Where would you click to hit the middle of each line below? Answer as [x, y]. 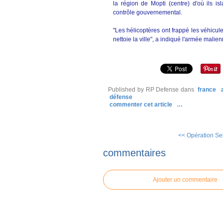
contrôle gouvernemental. [148, 12]
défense [121, 97]
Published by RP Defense [144, 90]
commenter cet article [142, 105]
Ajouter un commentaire [185, 179]
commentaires [134, 153]
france [207, 90]
